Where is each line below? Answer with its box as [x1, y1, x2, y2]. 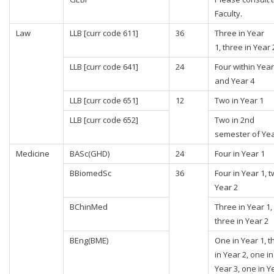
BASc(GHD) [70, 148, 109, 159]
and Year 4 [215, 75, 254, 86]
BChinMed [70, 201, 108, 212]
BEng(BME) [70, 235, 108, 246]
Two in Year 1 [215, 95, 264, 106]
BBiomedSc [70, 168, 111, 179]
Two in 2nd [215, 114, 254, 125]
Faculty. [215, 8, 242, 19]
